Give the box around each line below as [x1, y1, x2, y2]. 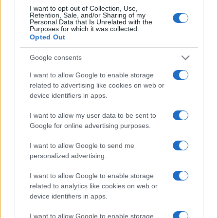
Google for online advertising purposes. [30, 121, 151, 129]
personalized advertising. [30, 151, 107, 160]
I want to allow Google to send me [30, 141, 134, 149]
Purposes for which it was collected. [30, 24, 139, 33]
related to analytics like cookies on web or [30, 182, 158, 190]
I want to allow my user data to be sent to [30, 111, 156, 119]
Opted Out [30, 33, 66, 41]
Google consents [30, 54, 82, 61]
